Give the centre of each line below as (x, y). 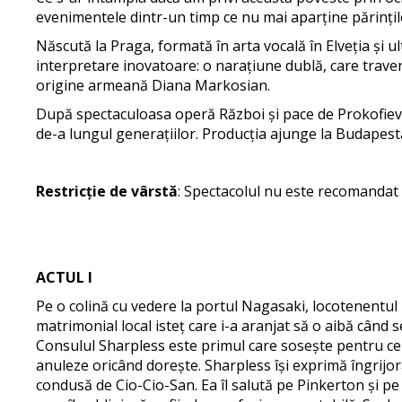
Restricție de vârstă (107, 191)
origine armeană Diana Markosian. (153, 85)
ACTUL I (65, 277)
